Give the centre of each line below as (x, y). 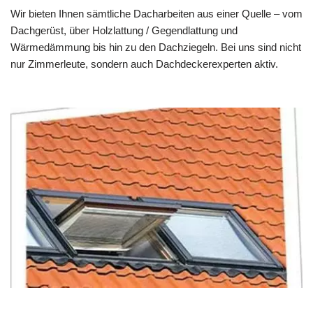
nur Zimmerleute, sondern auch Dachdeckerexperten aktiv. (144, 64)
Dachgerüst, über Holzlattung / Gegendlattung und (124, 31)
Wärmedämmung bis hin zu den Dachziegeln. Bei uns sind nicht (156, 48)
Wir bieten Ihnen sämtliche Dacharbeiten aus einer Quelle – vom (156, 14)
